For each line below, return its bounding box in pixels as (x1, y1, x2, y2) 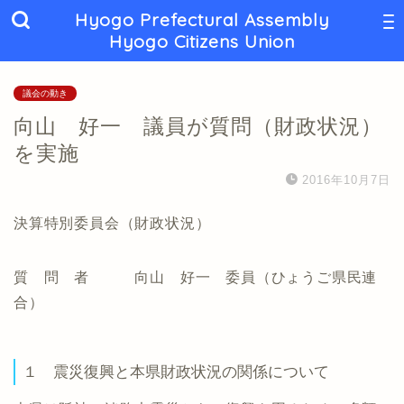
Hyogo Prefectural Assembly (75, 9, 329, 31)
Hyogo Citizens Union (109, 31, 295, 52)
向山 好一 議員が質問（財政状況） (14, 115, 382, 138)
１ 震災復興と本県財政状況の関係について (23, 363, 329, 381)
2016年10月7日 (302, 173, 390, 187)
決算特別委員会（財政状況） (14, 216, 211, 231)
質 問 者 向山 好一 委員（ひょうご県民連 (14, 270, 378, 285)
